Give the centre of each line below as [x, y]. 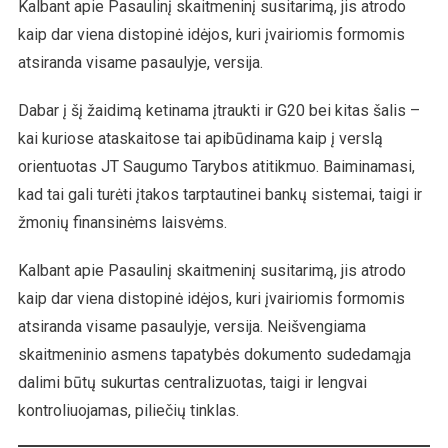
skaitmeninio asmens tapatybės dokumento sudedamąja [214, 354]
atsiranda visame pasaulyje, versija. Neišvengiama [191, 326]
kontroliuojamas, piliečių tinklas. [128, 410]
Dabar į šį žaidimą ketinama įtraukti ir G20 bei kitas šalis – [218, 110]
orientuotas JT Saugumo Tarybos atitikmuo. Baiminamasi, [216, 166]
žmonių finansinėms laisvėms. [122, 222]
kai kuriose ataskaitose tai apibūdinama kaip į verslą [200, 138]
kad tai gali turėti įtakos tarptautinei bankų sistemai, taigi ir [219, 194]
